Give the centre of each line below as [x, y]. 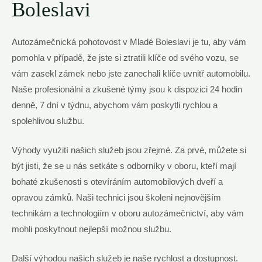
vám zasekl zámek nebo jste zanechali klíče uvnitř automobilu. [131, 73]
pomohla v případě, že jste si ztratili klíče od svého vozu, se [125, 58]
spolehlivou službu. [48, 121]
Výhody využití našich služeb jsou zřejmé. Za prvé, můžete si [129, 150]
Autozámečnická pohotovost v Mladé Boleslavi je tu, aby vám [129, 42]
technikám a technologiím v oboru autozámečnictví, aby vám [128, 213]
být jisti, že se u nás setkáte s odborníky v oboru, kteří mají [124, 166]
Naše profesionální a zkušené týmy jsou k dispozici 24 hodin [127, 89]
